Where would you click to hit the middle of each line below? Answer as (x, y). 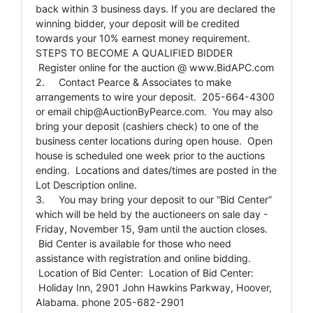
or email (55, 111)
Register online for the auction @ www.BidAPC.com (155, 67)
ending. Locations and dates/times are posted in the (156, 170)
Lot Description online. (86, 184)
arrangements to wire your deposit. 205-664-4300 (155, 96)
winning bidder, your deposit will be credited (138, 23)
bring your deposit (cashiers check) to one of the (147, 126)
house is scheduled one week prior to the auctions (150, 155)
